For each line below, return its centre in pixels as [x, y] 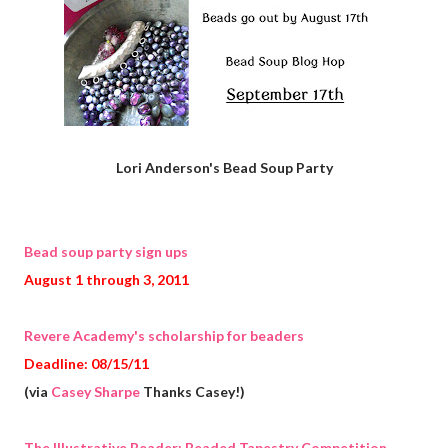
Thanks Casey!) [194, 391]
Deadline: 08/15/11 [89, 363]
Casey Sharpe [97, 391]
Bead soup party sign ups [106, 251]
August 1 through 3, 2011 [106, 279]
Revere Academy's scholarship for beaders [167, 335]
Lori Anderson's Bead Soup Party [227, 167]
